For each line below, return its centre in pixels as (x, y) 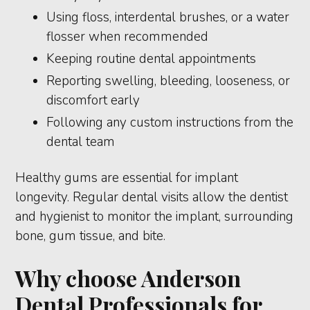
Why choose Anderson (128, 278)
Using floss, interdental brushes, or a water (168, 18)
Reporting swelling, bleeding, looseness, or (168, 81)
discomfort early (93, 101)
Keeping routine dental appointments (152, 59)
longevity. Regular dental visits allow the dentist (152, 198)
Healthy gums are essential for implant (127, 178)
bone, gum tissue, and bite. (91, 236)
